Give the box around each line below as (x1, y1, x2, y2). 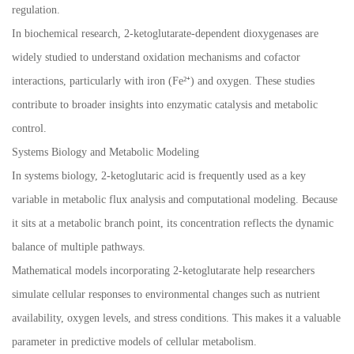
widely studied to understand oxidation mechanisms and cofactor (12, 51, 300, 64)
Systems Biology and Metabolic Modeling (12, 146, 199, 159)
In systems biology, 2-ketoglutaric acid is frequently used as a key (12, 170, 306, 183)
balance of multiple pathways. (12, 241, 145, 254)
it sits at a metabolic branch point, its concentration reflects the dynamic (12, 217, 333, 230)
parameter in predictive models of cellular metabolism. (12, 336, 257, 348)
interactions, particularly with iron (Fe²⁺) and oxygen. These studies (12, 75, 314, 88)
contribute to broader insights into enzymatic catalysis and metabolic (12, 99, 318, 111)
